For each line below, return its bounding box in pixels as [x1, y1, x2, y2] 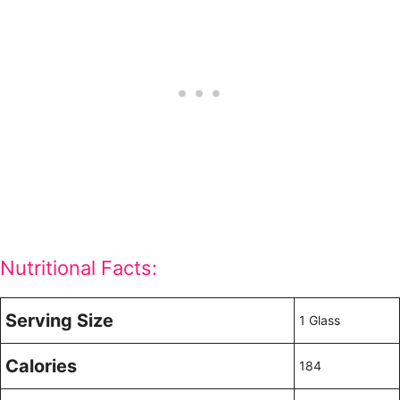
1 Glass [299, 312, 340, 328]
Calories [5, 355, 77, 377]
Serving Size [5, 310, 113, 331]
